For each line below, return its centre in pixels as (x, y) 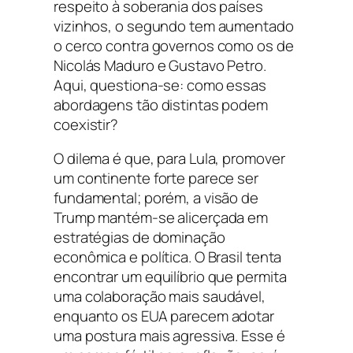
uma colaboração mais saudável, (160, 297)
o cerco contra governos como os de (174, 45)
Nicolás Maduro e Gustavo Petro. (160, 65)
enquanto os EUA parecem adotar (164, 316)
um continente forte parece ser (156, 178)
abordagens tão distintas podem (161, 104)
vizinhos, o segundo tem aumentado (174, 26)
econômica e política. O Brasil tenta (168, 257)
